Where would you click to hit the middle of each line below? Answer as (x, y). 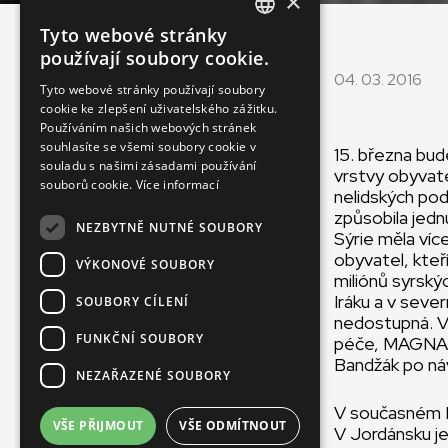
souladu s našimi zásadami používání (148, 165)
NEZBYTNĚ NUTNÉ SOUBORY (169, 227)
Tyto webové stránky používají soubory (153, 89)
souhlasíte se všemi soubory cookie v (148, 146)
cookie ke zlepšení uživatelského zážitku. (159, 108)
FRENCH (281, 143)
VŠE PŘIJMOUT (98, 425)
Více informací (177, 184)
